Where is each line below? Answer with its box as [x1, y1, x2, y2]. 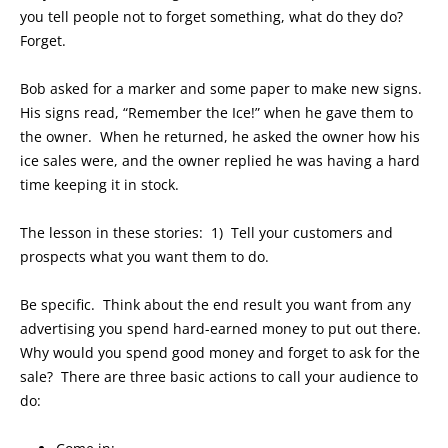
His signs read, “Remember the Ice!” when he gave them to [20, 103, 413, 123]
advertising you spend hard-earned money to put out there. [20, 319, 425, 339]
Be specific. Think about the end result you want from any [20, 295, 411, 315]
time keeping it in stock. [20, 175, 179, 195]
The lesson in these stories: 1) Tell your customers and [20, 223, 393, 243]
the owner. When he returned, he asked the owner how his [20, 127, 420, 147]
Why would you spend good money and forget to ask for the [20, 343, 420, 363]
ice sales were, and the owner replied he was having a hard [20, 151, 420, 171]
